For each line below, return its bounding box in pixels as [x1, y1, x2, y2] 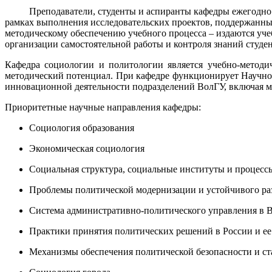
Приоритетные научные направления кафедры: [5, 101, 203, 112]
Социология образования [29, 122, 137, 133]
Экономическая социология [29, 143, 144, 154]
